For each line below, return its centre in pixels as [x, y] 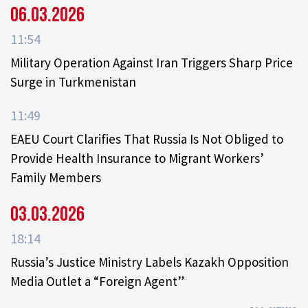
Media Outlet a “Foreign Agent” [97, 282]
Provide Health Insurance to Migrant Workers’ [137, 158]
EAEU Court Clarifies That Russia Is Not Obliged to [147, 139]
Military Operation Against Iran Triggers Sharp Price [152, 63]
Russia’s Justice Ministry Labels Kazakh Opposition [150, 262]
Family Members [56, 178]
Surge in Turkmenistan [73, 82]
